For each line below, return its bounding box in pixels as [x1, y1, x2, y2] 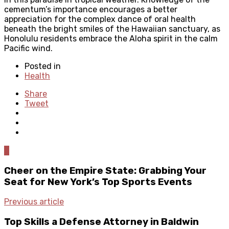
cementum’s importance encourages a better [4, 4, 177, 14]
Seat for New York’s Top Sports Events [4, 176, 192, 188]
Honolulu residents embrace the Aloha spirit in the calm [4, 33, 218, 43]
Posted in [25, 61, 61, 71]
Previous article [4, 197, 64, 207]
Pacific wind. [4, 43, 53, 53]
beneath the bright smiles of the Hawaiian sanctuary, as [4, 24, 220, 34]
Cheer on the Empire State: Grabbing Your [4, 165, 207, 176]
